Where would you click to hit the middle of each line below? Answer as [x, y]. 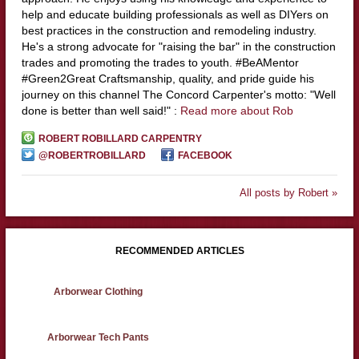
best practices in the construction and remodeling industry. [169, 30]
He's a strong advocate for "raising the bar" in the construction [178, 46]
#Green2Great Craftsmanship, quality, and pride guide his [167, 78]
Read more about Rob [236, 110]
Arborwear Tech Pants [99, 337]
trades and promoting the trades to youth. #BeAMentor [160, 62]
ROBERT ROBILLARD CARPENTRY [120, 138]
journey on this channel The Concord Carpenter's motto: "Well [178, 94]
